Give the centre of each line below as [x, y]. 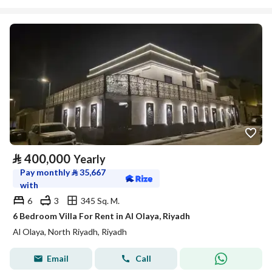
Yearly [90, 159]
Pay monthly [46, 172]
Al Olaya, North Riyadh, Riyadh [70, 232]
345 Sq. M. [100, 200]
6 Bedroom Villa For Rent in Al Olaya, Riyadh [101, 216]
